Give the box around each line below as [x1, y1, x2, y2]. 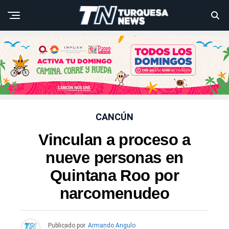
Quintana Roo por [50, 167, 179, 185]
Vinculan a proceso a [38, 131, 191, 149]
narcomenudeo [59, 185, 170, 203]
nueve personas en [45, 149, 184, 167]
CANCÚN [96, 111, 133, 123]
